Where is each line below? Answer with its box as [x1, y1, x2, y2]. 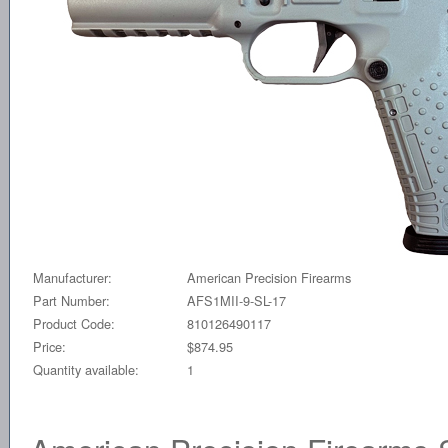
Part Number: [33, 290, 110, 310]
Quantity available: [33, 359, 139, 379]
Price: [33, 336, 66, 356]
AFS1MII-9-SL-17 [187, 290, 286, 310]
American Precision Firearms [187, 267, 351, 287]
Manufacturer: [33, 267, 112, 287]
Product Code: [33, 313, 115, 333]
